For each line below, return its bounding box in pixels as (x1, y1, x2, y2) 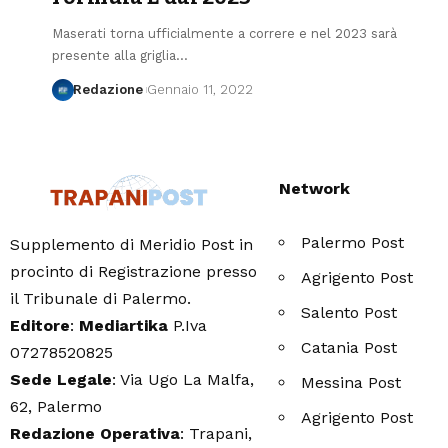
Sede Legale (10, 370, 112, 390)
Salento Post (300, 302, 397, 322)
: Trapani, (180, 424, 252, 444)
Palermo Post (300, 232, 404, 252)
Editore (10, 316, 70, 336)
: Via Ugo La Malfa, (112, 370, 254, 390)
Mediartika (79, 316, 168, 336)
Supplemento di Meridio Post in (10, 235, 253, 255)
